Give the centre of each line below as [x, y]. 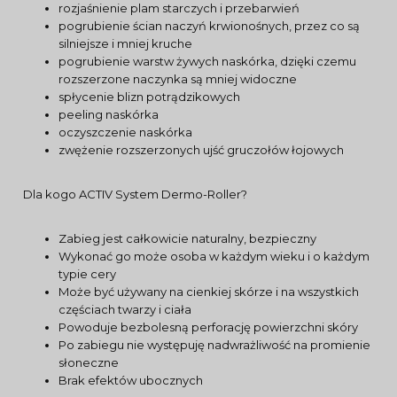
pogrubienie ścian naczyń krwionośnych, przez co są [209, 26]
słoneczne [89, 362]
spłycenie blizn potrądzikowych [149, 97]
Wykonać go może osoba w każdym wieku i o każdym [214, 256]
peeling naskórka [109, 114]
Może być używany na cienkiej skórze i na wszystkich [209, 292]
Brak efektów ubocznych [131, 380]
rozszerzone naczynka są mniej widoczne [178, 79]
